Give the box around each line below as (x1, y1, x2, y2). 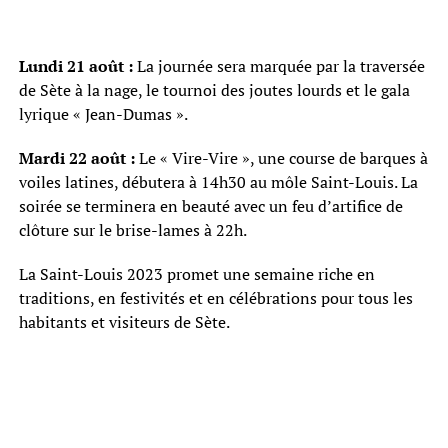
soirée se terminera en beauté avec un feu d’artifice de (18, 194, 403, 217)
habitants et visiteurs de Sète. (18, 310, 230, 333)
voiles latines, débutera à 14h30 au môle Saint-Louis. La (18, 170, 418, 193)
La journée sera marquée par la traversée (132, 54, 425, 77)
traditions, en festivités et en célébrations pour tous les (18, 286, 413, 309)
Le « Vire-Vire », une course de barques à (134, 146, 428, 169)
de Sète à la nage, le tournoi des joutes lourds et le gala (18, 78, 410, 101)
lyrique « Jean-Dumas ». (18, 102, 188, 125)
